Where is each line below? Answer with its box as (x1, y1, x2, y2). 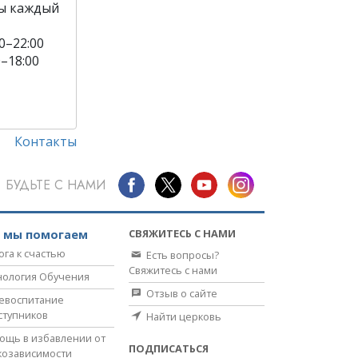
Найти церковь (144, 309, 221, 324)
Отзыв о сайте (144, 286, 217, 301)
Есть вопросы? (144, 248, 219, 263)
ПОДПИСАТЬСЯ (129, 341, 209, 356)
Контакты (14, 133, 77, 151)
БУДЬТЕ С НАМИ (5, 175, 105, 194)
